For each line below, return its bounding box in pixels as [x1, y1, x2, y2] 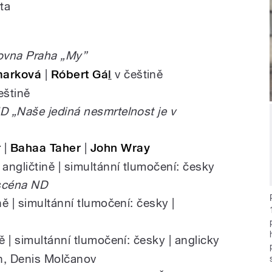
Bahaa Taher [10, 141, 81, 155]
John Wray [90, 141, 151, 155]
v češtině [111, 67, 163, 81]
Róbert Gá [50, 67, 109, 82]
